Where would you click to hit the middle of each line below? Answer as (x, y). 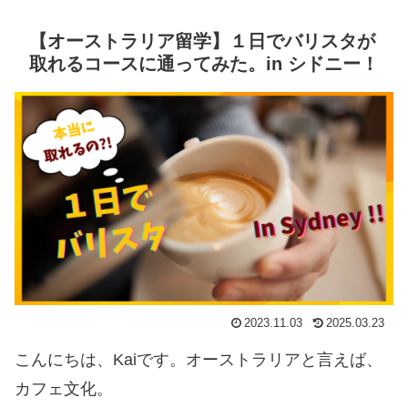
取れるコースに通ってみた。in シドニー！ (204, 64)
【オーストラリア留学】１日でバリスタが (202, 41)
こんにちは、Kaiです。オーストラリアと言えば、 (199, 359)
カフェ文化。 (64, 388)
